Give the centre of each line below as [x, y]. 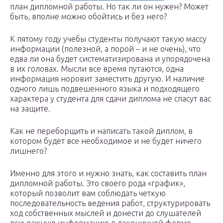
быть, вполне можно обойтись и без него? [88, 17]
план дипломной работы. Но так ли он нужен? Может [109, 7]
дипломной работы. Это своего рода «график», [98, 183]
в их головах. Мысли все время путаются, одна [97, 69]
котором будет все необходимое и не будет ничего [106, 141]
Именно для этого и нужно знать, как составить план [108, 173]
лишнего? [28, 151]
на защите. [30, 109]
